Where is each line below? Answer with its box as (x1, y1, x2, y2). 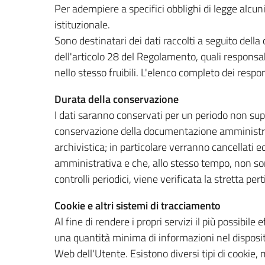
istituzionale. (54, 16, 110, 33)
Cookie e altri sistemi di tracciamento (54, 197, 221, 214)
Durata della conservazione (54, 91, 179, 107)
